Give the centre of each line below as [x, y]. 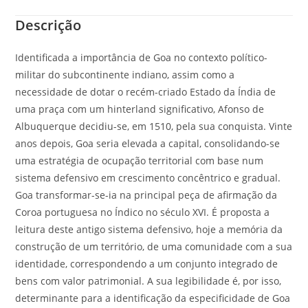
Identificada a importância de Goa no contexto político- [142, 57]
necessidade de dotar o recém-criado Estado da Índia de [146, 91]
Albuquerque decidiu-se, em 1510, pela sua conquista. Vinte [154, 126]
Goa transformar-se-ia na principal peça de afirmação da [146, 195]
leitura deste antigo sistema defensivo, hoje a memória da [149, 229]
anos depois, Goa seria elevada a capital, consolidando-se [148, 143]
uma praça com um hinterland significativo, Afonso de [140, 109]
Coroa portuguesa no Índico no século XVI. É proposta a [143, 212]
